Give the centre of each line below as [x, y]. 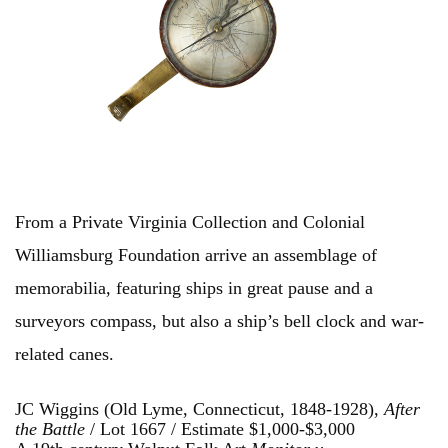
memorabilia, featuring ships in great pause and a [194, 288]
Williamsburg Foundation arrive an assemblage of [196, 255]
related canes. [67, 354]
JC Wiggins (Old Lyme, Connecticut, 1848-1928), [199, 409]
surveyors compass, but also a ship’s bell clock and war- [219, 321]
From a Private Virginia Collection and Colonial [190, 222]
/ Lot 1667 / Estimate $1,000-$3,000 [222, 429]
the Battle [52, 429]
